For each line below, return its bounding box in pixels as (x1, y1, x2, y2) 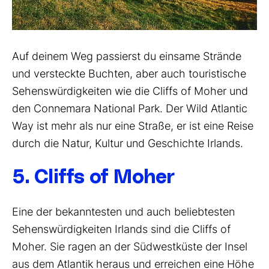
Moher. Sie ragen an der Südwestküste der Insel (12, 240, 247, 253)
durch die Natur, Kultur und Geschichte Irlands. (12, 137, 243, 150)
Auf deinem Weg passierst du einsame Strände (12, 50, 241, 63)
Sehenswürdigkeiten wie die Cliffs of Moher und (12, 85, 248, 98)
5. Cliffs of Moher (12, 168, 175, 188)
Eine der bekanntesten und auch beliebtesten (12, 205, 235, 219)
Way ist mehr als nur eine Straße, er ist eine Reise (12, 119, 253, 133)
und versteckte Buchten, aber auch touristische (12, 67, 246, 80)
